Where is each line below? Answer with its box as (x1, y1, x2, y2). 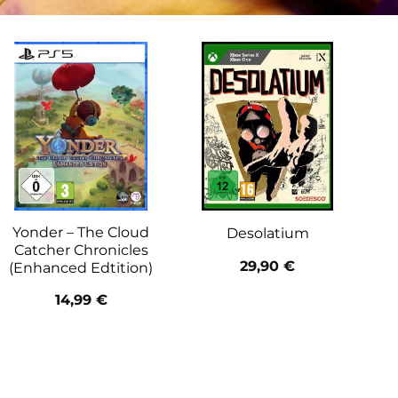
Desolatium (226, 225, 309, 243)
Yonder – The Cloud (12, 223, 149, 241)
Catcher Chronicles (13, 241, 148, 259)
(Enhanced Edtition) (9, 259, 153, 276)
